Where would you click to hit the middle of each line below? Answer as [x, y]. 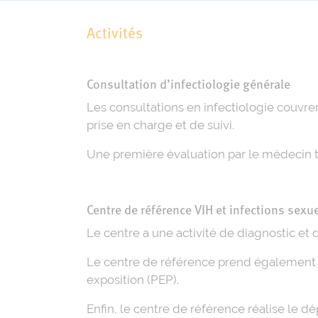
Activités [115, 35]
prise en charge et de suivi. [160, 125]
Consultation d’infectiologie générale [188, 86]
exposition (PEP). [133, 280]
